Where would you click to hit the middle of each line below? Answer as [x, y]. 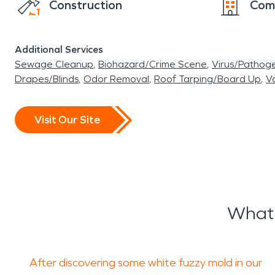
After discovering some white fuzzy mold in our [146, 263]
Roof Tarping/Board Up [207, 79]
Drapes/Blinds [47, 79]
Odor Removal [116, 79]
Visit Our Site [67, 119]
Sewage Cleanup [54, 64]
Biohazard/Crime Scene [153, 64]
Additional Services [59, 49]
